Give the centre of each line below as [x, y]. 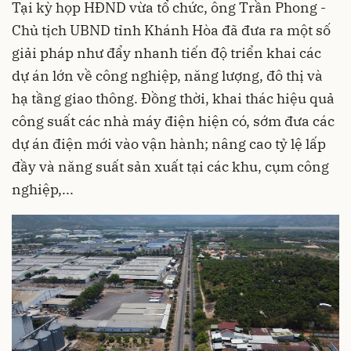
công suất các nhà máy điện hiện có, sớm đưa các [173, 121]
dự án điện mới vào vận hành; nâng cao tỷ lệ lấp [169, 144]
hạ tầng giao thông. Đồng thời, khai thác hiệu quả [173, 99]
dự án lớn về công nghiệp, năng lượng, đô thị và [167, 76]
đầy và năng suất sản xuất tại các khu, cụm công [170, 167]
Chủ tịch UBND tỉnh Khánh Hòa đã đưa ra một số [171, 31]
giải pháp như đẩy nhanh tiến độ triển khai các [166, 53]
